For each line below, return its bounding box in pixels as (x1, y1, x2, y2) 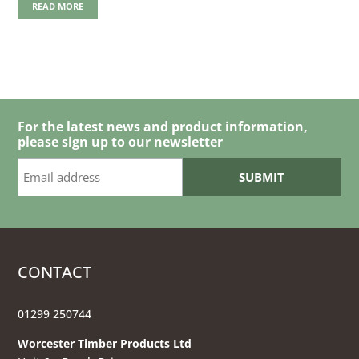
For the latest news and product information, (18, 118, 309, 136)
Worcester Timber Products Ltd (18, 336, 192, 352)
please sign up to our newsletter (18, 133, 224, 151)
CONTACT (18, 261, 92, 284)
